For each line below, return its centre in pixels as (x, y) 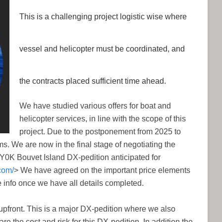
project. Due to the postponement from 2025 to (100, 132)
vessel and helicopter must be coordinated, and (102, 49)
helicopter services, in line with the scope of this (103, 119)
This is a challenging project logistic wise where (103, 17)
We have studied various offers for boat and (95, 106)
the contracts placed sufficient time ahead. (93, 81)
